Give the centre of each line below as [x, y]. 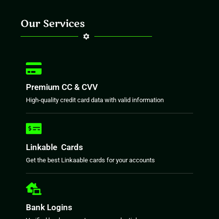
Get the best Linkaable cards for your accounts [91, 160]
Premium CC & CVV [62, 87]
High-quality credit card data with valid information [95, 100]
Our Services [53, 23]
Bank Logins [49, 207]
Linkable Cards [55, 147]
